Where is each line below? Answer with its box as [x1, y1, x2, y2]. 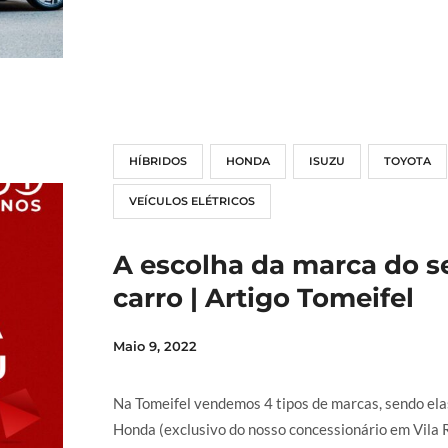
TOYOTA [383, 154, 431, 169]
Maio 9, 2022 [112, 338, 197, 355]
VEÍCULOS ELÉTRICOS [128, 194, 255, 209]
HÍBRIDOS [128, 154, 187, 169]
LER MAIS [142, 35, 196, 51]
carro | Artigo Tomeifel [112, 282, 414, 315]
